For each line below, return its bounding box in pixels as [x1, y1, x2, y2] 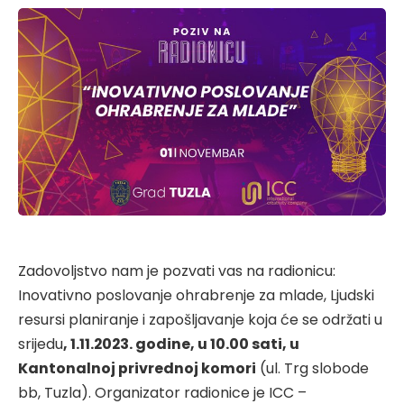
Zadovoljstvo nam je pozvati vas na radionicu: [18, 260, 335, 281]
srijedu [18, 333, 63, 354]
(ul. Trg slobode [256, 357, 369, 379]
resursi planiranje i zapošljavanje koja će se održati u [18, 308, 382, 330]
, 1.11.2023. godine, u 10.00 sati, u [63, 333, 299, 354]
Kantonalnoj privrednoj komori [18, 357, 256, 379]
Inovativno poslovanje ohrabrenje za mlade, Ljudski [18, 284, 374, 306]
